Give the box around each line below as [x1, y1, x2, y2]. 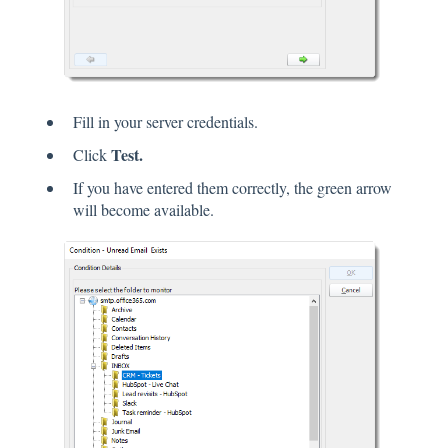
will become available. [73, 199, 214, 221]
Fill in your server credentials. [73, 111, 258, 133]
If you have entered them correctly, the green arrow [73, 177, 392, 199]
